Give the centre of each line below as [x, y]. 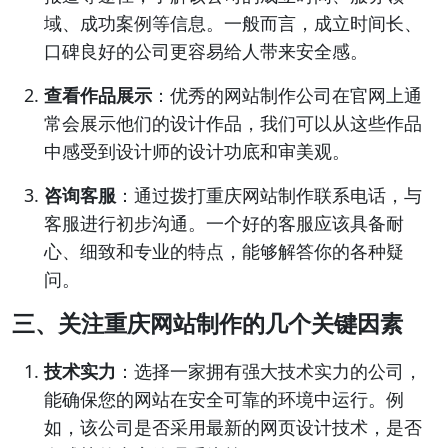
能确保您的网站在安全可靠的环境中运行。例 [224, 399]
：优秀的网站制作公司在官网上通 [287, 95]
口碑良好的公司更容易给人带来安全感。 [206, 51]
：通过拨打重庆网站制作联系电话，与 [269, 195]
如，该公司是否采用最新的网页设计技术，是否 [233, 427]
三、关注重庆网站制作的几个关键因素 [207, 323]
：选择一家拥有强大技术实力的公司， [269, 371]
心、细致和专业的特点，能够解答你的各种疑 [224, 251]
